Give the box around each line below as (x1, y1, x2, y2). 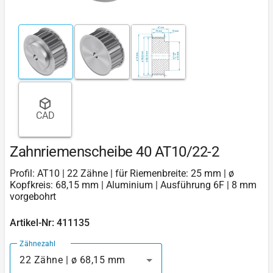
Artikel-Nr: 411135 (10, 216, 90, 229)
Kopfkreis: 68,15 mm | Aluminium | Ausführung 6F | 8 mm (10, 179, 257, 191)
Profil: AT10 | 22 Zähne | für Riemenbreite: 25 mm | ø (10, 167, 234, 179)
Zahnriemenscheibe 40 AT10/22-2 (10, 143, 219, 160)
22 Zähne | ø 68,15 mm (19, 253, 126, 266)
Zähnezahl (19, 239, 56, 248)
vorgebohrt (10, 190, 56, 202)
